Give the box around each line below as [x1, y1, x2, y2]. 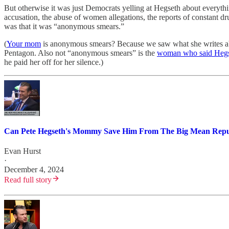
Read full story [4, 175, 52, 185]
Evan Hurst [4, 147, 41, 156]
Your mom [7, 39, 41, 48]
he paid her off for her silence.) [4, 57, 103, 66]
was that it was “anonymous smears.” [4, 21, 124, 31]
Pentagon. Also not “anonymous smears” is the [4, 48, 157, 57]
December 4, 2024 [4, 165, 64, 174]
